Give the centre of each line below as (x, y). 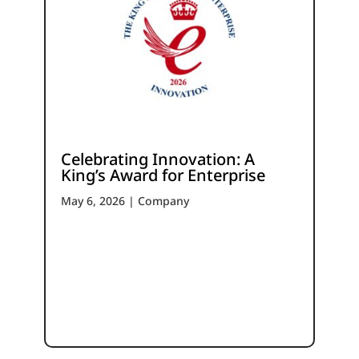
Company (163, 200)
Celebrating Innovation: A (157, 159)
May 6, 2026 (93, 200)
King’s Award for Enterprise (163, 175)
